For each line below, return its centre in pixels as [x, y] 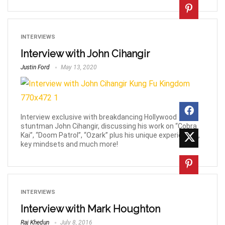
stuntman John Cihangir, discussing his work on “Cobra [109, 126]
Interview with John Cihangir [85, 54]
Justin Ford [35, 68]
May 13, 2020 [78, 68]
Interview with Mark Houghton [90, 209]
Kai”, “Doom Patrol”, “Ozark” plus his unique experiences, [110, 135]
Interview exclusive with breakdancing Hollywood [99, 117]
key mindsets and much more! [69, 144]
